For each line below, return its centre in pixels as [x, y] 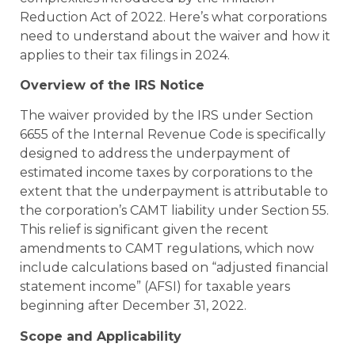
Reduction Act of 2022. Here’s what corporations [173, 17]
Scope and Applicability [101, 336]
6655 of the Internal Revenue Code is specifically [173, 135]
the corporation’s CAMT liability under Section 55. [174, 211]
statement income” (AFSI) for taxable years [155, 287]
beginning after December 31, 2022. [133, 306]
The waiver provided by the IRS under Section [166, 116]
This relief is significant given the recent [144, 230]
